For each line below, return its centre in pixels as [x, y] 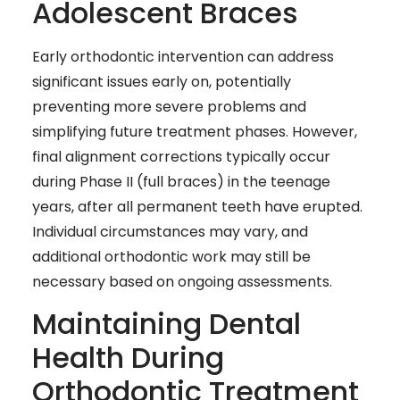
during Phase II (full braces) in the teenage [181, 181]
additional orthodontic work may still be [171, 256]
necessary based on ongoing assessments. [182, 281]
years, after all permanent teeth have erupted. [197, 206]
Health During [128, 358]
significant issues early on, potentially [162, 81]
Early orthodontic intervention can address [183, 56]
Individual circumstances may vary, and [170, 231]
